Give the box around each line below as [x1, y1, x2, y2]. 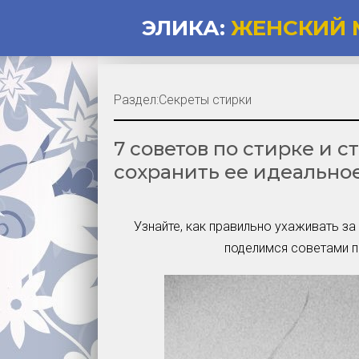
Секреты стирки [159, 92, 252, 107]
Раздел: [114, 92, 159, 107]
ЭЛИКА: [142, 15, 225, 41]
